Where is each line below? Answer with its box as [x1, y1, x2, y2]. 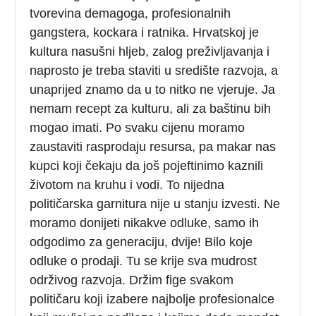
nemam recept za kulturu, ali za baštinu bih [30, 101, 272, 116]
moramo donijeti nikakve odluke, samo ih [30, 215, 260, 230]
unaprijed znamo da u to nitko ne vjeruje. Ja [30, 82, 276, 97]
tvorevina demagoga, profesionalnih [30, 6, 231, 20]
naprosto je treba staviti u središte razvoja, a [30, 63, 279, 78]
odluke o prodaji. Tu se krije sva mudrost [30, 253, 257, 268]
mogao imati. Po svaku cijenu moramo [30, 120, 245, 135]
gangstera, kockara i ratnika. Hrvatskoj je [30, 25, 260, 39]
